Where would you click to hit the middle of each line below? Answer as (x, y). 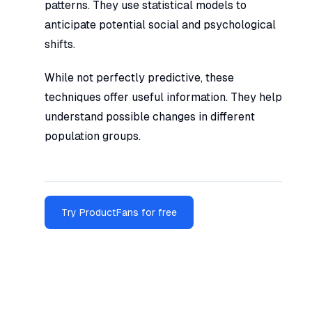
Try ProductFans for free (119, 212)
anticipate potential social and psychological (160, 24)
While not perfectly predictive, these (139, 77)
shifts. (60, 44)
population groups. (93, 136)
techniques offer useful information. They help (163, 97)
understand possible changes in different (150, 116)
